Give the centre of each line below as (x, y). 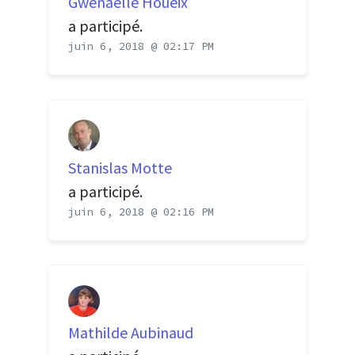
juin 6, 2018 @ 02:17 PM (141, 46)
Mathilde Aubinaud (131, 333)
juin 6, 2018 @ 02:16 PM (141, 211)
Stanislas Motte (120, 167)
